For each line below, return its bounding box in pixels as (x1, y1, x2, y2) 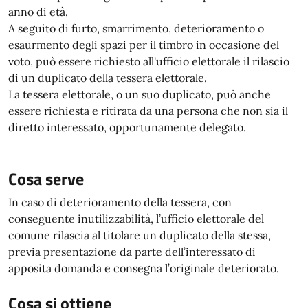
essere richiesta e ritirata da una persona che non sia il (8, 104, 288, 118)
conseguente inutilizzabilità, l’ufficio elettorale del (8, 212, 264, 225)
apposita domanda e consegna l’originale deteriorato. (8, 261, 279, 275)
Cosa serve (8, 166, 84, 191)
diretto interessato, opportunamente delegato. (8, 120, 246, 134)
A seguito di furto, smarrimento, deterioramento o (8, 21, 264, 35)
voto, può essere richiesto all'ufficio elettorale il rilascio (8, 54, 289, 68)
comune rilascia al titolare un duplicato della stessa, (8, 228, 271, 242)
